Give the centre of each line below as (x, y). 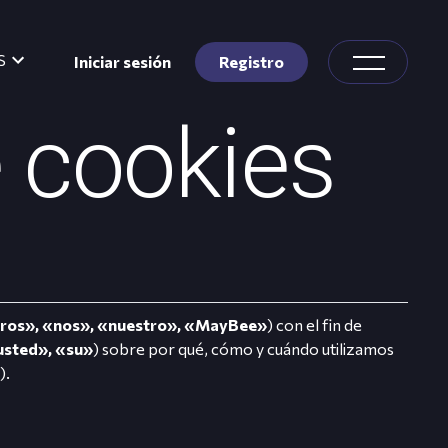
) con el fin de (315, 324)
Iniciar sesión (122, 61)
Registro (251, 61)
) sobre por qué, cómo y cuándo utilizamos (244, 348)
